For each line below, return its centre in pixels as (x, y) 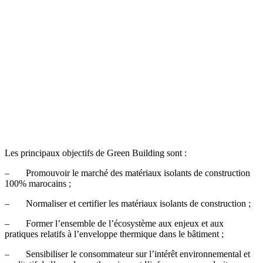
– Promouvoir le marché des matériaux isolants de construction (127, 173)
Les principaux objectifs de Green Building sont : (96, 153)
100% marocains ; (38, 184)
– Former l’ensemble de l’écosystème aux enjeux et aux (114, 224)
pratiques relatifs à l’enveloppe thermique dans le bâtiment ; (114, 234)
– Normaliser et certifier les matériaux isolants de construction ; (128, 204)
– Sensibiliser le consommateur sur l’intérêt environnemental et (127, 254)
